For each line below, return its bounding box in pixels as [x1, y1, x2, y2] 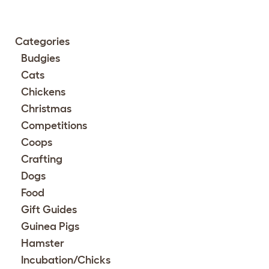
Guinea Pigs [21, 220, 79, 233]
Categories [15, 35, 70, 48]
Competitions [21, 119, 87, 132]
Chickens [21, 86, 65, 98]
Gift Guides [21, 204, 77, 216]
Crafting [21, 153, 62, 166]
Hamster [21, 237, 64, 250]
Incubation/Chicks [21, 254, 110, 267]
